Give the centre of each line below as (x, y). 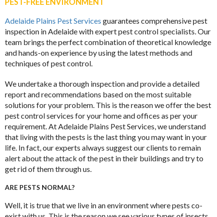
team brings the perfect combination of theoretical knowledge (108, 42)
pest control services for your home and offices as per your (101, 115)
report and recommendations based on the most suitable (98, 94)
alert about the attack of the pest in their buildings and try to (104, 158)
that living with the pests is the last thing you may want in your (106, 137)
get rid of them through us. (48, 169)
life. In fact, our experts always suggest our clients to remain (103, 147)
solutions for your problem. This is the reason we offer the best (108, 105)
